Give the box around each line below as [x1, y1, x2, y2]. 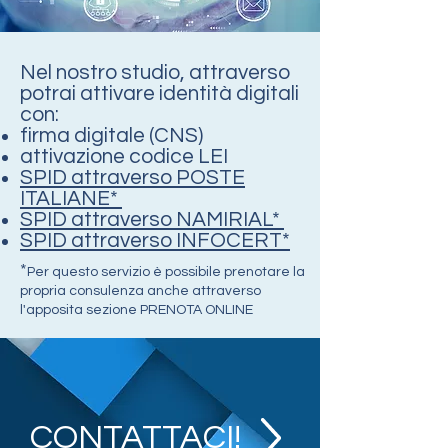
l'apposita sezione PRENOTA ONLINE [20, 303, 253, 317]
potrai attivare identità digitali [20, 83, 299, 104]
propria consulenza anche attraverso [20, 284, 261, 298]
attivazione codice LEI [20, 146, 228, 167]
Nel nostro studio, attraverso [20, 62, 290, 83]
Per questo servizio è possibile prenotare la [27, 265, 305, 279]
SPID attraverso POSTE [20, 167, 245, 188]
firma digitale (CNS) [20, 125, 203, 146]
